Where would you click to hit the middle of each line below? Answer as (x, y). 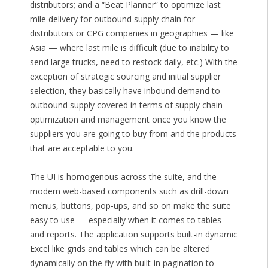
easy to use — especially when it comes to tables (125, 220)
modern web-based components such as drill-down (129, 191)
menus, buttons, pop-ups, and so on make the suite (130, 206)
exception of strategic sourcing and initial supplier (125, 77)
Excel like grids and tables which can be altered (120, 249)
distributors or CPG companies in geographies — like (132, 33)
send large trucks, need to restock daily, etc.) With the (133, 62)
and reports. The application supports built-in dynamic (133, 234)
